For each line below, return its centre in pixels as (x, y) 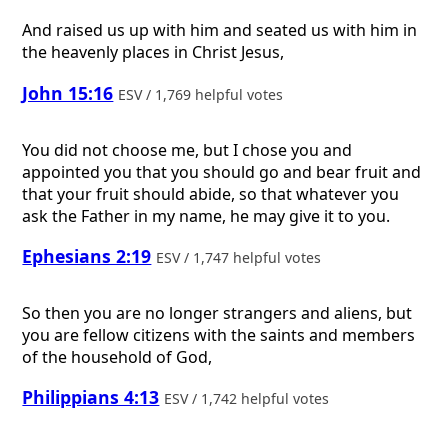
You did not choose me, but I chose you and (187, 149)
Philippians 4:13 (91, 397)
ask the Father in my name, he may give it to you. (206, 215)
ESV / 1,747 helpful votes (241, 258)
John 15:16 (68, 92)
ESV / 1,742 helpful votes (249, 399)
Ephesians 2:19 (87, 256)
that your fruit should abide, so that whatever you (211, 193)
